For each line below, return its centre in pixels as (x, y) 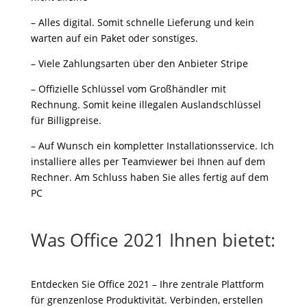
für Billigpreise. (66, 120)
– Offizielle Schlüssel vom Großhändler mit (128, 89)
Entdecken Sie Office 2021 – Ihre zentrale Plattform (147, 284)
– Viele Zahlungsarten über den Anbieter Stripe (139, 63)
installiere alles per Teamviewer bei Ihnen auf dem (148, 161)
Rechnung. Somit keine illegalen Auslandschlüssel (146, 105)
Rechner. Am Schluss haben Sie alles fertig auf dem (149, 177)
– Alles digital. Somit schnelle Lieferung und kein (142, 22)
